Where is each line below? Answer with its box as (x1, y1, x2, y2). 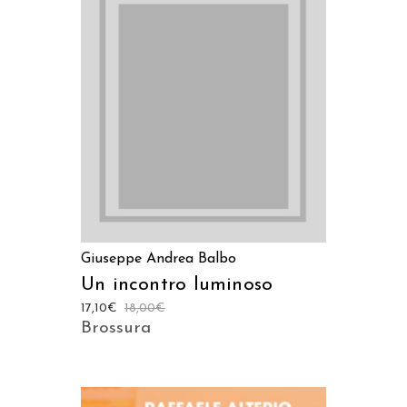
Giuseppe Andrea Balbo (81, 252, 236, 267)
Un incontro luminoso (81, 275, 273, 295)
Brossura (81, 320, 151, 338)
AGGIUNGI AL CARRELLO (138, 69, 269, 81)
